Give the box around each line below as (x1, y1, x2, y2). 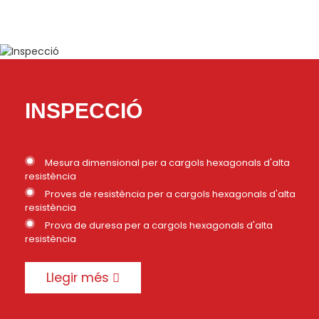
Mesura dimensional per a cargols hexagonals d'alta (45, 156, 290, 170)
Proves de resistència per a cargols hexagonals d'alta (45, 187, 296, 202)
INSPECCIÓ (25, 99, 142, 123)
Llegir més (46, 269, 109, 287)
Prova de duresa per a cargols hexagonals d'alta (45, 219, 273, 233)
